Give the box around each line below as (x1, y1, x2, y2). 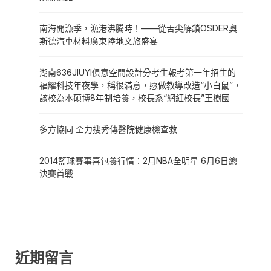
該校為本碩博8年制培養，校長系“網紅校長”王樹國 (39, 93, 230, 103)
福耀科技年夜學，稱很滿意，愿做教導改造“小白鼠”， (39, 80, 241, 91)
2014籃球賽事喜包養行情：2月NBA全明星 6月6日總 (39, 155, 237, 166)
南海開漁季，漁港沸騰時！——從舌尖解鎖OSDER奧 (39, 23, 237, 34)
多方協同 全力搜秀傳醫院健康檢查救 (39, 124, 177, 135)
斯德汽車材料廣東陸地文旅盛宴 (39, 36, 158, 47)
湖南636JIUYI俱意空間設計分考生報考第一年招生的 (39, 67, 236, 78)
